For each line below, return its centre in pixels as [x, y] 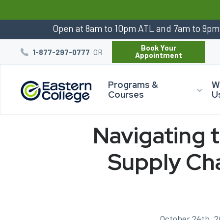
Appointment [158, 55]
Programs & [133, 85]
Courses [126, 95]
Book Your [158, 47]
